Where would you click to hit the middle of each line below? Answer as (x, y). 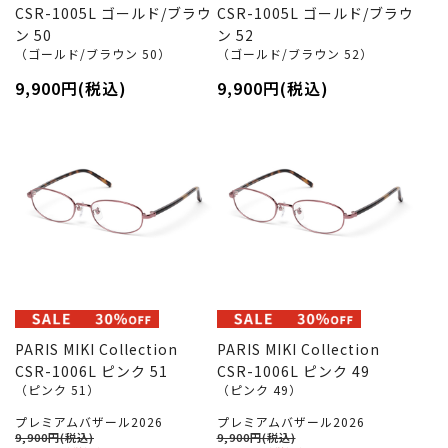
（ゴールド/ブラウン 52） (294, 53)
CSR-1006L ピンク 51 (91, 370)
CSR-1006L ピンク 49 (293, 370)
